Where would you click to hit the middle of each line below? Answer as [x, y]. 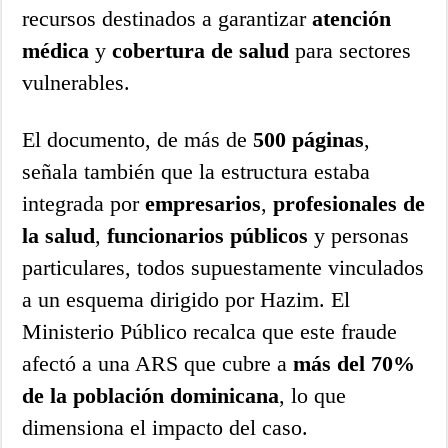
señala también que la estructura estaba [196, 171]
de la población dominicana [151, 395]
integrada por [84, 203]
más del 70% [354, 363]
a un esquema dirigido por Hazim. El [186, 299]
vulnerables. [76, 82]
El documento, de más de [138, 139]
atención [352, 18]
